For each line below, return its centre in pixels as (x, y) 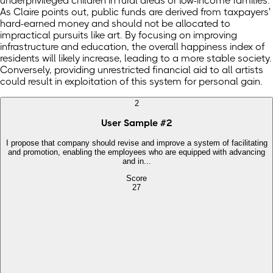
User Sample (129, 123)
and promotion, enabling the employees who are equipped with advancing (136, 152)
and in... (136, 161)
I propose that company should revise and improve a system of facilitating (136, 143)
